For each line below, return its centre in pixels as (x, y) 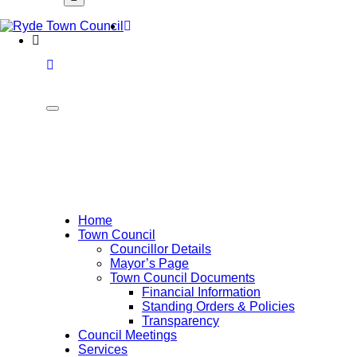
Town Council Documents (182, 278)
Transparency (180, 321)
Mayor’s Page (149, 263)
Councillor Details (161, 249)
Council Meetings (127, 335)
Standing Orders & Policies (218, 306)
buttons (74, 128)
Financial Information (201, 292)
